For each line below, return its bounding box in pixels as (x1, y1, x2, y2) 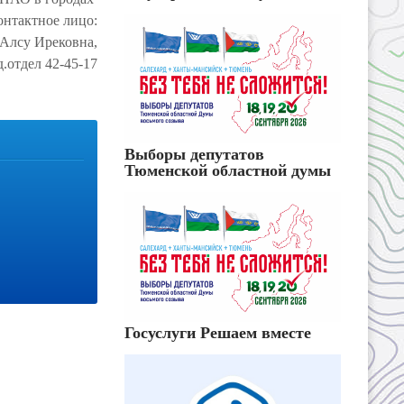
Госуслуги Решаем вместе (124, 324, 311, 343)
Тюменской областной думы (124, 161, 331, 180)
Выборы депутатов (124, 145, 264, 164)
